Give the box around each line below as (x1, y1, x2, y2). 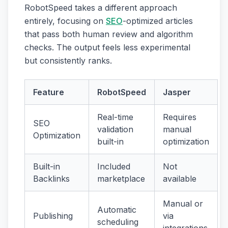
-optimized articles (123, 15, 193, 26)
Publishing (33, 210, 73, 221)
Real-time (97, 111, 133, 122)
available (163, 173, 196, 184)
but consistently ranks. (24, 55, 112, 66)
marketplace (97, 173, 145, 184)
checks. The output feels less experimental (24, 42, 190, 52)
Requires (163, 111, 196, 122)
